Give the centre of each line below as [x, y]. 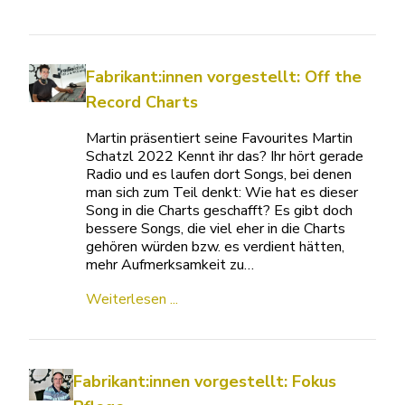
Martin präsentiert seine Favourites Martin [220, 138]
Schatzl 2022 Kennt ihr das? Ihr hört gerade [225, 156]
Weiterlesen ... [132, 299]
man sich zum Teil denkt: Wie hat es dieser [222, 193]
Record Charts [142, 102]
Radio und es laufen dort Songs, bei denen [219, 174]
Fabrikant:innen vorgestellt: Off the [224, 77]
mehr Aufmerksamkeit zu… [170, 265]
